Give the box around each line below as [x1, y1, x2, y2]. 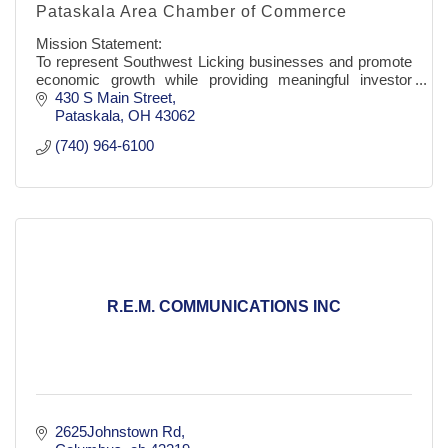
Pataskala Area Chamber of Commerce [36, 3, 347, 21]
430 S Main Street [54, 89, 172, 107]
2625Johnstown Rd [54, 423, 181, 441]
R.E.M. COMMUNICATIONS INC [107, 298, 341, 316]
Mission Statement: [36, 35, 162, 53]
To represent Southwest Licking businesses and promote [36, 53, 412, 71]
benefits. [36, 89, 91, 107]
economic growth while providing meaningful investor [36, 71, 412, 89]
